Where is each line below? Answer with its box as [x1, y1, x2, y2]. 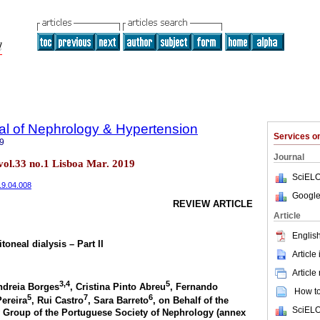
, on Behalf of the [153, 294, 229, 306]
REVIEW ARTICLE [173, 199, 253, 210]
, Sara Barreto [88, 294, 149, 306]
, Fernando [170, 281, 218, 293]
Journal [274, 152, 304, 162]
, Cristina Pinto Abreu [70, 281, 166, 293]
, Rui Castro [31, 294, 84, 306]
